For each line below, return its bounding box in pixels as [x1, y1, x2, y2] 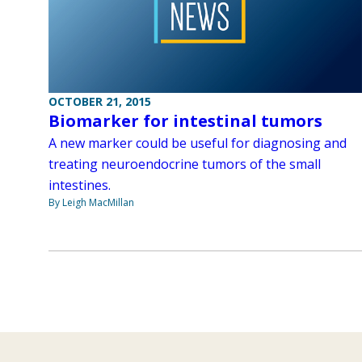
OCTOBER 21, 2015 [48, 93, 151, 109]
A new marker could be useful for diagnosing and [48, 133, 347, 152]
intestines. [48, 175, 111, 194]
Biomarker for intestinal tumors [48, 109, 322, 132]
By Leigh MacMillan [48, 195, 134, 209]
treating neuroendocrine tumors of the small [48, 154, 321, 173]
